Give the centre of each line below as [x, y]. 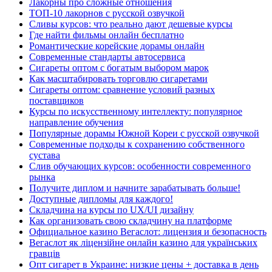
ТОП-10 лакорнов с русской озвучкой [107, 13]
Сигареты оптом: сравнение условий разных [122, 89]
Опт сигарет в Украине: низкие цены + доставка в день [144, 264]
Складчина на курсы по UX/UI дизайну [111, 209]
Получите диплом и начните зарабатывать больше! [135, 188]
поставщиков [56, 100]
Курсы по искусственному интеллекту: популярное [136, 111]
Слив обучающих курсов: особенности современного [140, 166]
